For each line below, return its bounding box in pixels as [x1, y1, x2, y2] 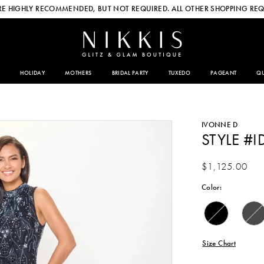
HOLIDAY [19, 69, 45, 77]
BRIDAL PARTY [111, 69, 148, 77]
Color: [201, 181, 222, 192]
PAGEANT [210, 69, 237, 77]
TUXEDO [168, 69, 190, 77]
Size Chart [202, 238, 236, 249]
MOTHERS [65, 69, 92, 77]
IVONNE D [201, 119, 238, 130]
